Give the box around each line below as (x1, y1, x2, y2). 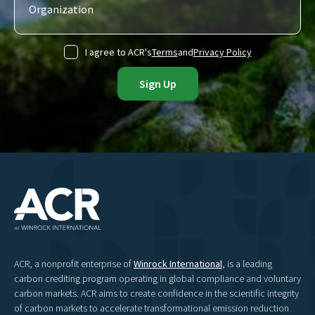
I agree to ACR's (84, 45, 152, 58)
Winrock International (134, 257, 222, 271)
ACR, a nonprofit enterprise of (14, 257, 134, 271)
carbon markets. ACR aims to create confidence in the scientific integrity (14, 287, 299, 300)
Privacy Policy (193, 45, 252, 58)
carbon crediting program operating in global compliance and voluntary (14, 272, 301, 285)
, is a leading (222, 257, 272, 271)
